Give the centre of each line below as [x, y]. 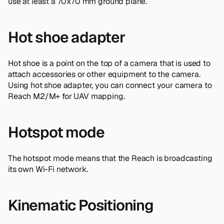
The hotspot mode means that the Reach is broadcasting [110, 158]
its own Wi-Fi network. [48, 169]
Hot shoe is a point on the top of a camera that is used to [109, 63]
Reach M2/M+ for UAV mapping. [66, 96]
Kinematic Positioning [81, 205]
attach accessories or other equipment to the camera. [104, 74]
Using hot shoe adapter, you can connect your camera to [110, 85]
